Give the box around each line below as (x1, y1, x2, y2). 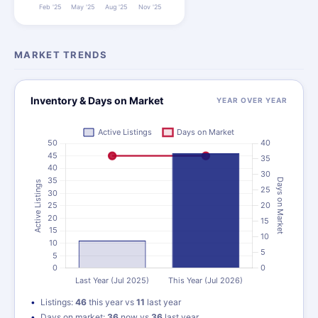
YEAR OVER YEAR (216, 96, 287, 104)
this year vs (87, 297, 136, 307)
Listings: (40, 297, 75, 307)
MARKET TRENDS (14, 49, 107, 60)
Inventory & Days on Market (31, 94, 163, 106)
